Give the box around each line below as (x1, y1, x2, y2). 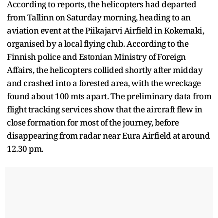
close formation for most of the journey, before (7, 116, 179, 128)
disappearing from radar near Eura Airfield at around (7, 129, 210, 141)
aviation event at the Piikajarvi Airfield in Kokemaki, (7, 24, 204, 36)
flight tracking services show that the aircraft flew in (7, 103, 202, 115)
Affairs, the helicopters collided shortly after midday (7, 64, 202, 75)
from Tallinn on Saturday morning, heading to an (7, 11, 191, 23)
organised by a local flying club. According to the (7, 37, 188, 49)
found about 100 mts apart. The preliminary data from (7, 90, 211, 102)
